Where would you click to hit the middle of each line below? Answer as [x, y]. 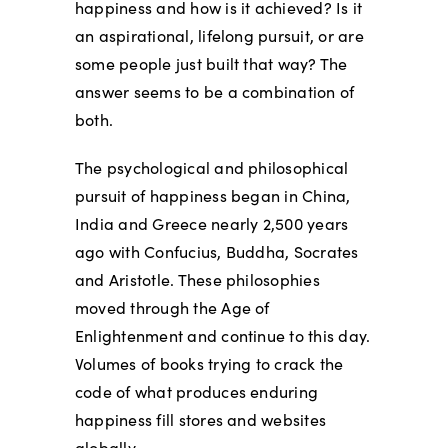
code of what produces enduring [196, 391]
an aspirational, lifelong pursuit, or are [219, 35]
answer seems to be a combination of [214, 91]
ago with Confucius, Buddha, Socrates [216, 251]
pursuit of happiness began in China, [212, 195]
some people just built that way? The [211, 63]
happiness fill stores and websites [200, 419]
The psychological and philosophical [211, 167]
